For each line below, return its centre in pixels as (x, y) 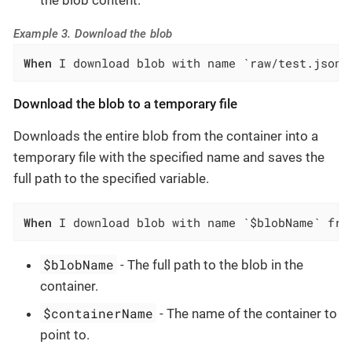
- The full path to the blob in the (211, 264)
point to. (65, 335)
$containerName (99, 313)
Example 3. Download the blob (93, 33)
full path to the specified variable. (111, 179)
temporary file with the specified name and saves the (169, 158)
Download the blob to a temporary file (125, 104)
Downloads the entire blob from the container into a (166, 136)
